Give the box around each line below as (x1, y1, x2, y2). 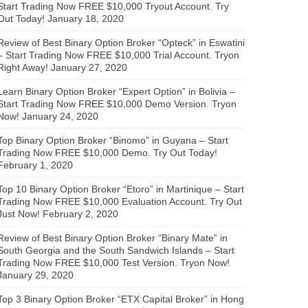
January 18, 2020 (47, 12, 124, 24)
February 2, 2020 (43, 208, 118, 219)
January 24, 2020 (22, 110, 98, 122)
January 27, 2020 (51, 61, 127, 73)
